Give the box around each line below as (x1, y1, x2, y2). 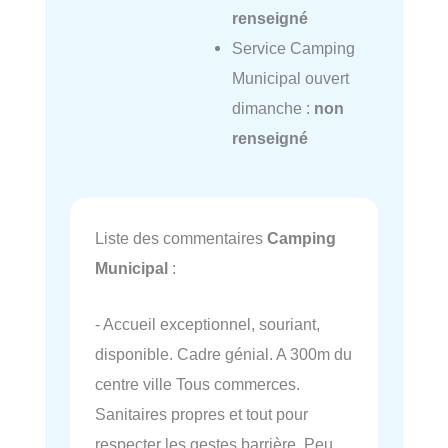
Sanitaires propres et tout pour (95, 405, 308, 424)
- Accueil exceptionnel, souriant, (95, 315, 320, 334)
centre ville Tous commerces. (95, 375, 300, 394)
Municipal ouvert (231, 69, 349, 88)
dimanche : (231, 99, 314, 118)
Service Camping (231, 39, 355, 58)
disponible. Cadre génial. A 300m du (95, 345, 352, 364)
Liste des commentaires (95, 228, 267, 247)
